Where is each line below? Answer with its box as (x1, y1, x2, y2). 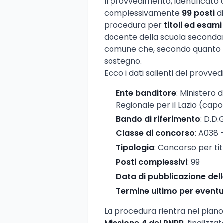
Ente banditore (116, 87, 176, 99)
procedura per (104, 19, 164, 31)
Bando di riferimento (116, 113, 200, 125)
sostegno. (104, 55, 142, 67)
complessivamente (104, 7, 182, 19)
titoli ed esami (164, 19, 222, 31)
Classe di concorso (116, 127, 195, 139)
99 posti (182, 7, 215, 19)
